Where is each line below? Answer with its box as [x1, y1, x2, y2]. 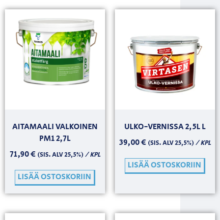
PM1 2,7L [39, 133, 71, 144]
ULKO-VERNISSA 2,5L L [124, 121, 206, 133]
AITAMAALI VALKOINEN [12, 121, 98, 133]
